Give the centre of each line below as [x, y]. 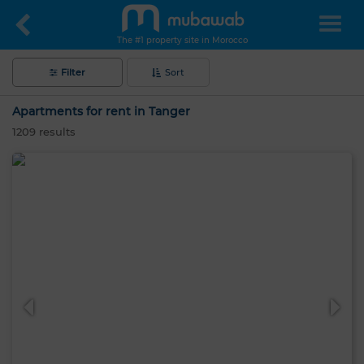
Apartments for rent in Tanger [101, 111]
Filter [73, 72]
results [56, 132]
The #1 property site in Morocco [182, 40]
